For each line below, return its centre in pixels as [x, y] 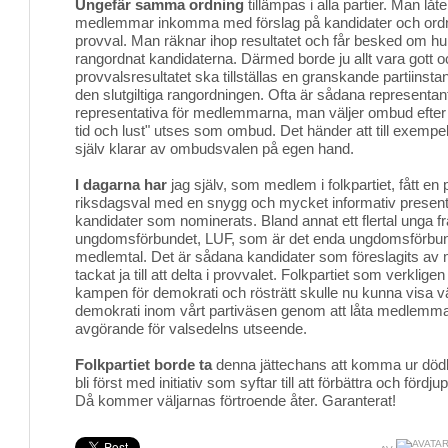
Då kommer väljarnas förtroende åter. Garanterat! [235, 400]
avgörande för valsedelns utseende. [191, 328]
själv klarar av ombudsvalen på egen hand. [214, 148]
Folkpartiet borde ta [143, 364]
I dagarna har [121, 184]
